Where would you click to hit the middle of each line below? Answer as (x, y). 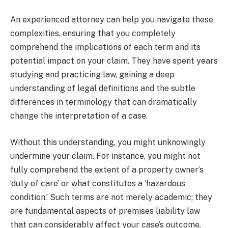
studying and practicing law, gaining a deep (92, 75)
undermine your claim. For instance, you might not (105, 156)
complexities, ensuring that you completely (93, 34)
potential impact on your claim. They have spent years (114, 61)
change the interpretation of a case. (79, 116)
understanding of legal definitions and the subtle (103, 89)
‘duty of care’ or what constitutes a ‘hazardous (98, 183)
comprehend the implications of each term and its (105, 47)
